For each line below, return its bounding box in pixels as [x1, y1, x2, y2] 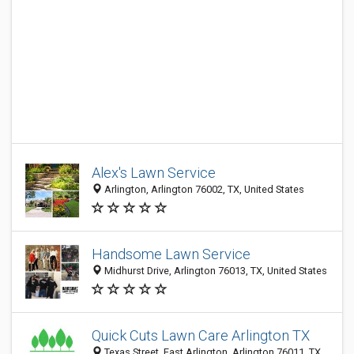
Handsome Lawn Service [92, 246, 250, 263]
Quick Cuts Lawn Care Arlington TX [92, 327, 310, 344]
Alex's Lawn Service [92, 164, 216, 182]
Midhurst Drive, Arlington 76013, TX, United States [102, 265, 327, 277]
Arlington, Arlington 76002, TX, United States [102, 183, 304, 196]
